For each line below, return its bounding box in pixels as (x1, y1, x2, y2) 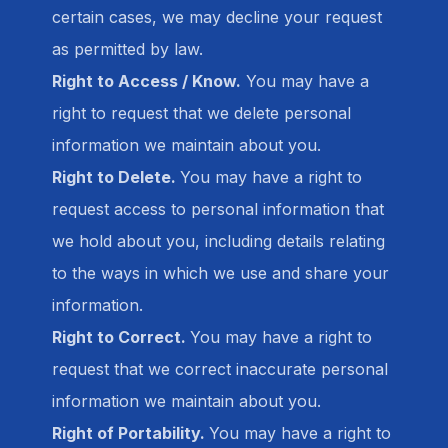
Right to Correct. (52, 327, 190, 347)
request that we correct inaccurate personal (52, 359, 388, 379)
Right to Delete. (52, 167, 180, 187)
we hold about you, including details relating (52, 231, 385, 251)
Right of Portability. (52, 423, 209, 443)
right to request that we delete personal (52, 103, 351, 123)
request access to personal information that (52, 199, 384, 219)
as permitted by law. (52, 39, 203, 59)
